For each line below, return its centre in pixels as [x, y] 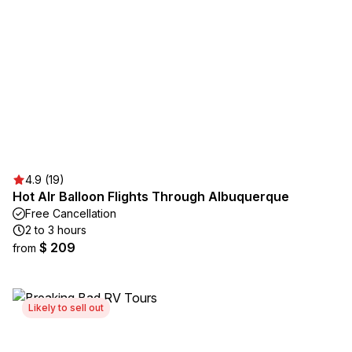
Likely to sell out [66, 308]
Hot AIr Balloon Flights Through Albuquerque [151, 196]
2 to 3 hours [56, 230]
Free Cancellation [71, 213]
